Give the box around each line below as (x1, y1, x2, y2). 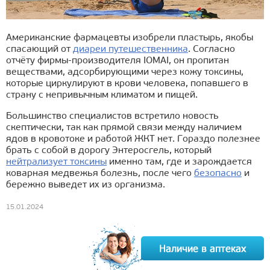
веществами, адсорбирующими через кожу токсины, (6, 67, 243, 78)
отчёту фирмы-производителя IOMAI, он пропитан (6, 56, 229, 66)
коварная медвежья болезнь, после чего (6, 169, 194, 179)
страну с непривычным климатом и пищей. (6, 90, 198, 101)
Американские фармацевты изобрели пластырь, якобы (6, 33, 253, 43)
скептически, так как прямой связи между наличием (6, 123, 242, 133)
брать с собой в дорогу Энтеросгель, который (6, 146, 212, 156)
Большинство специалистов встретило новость (6, 111, 219, 122)
